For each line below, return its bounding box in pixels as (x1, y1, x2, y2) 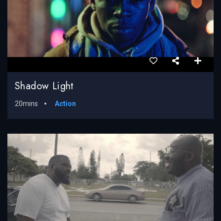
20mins (15, 100, 38, 108)
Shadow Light (15, 79, 74, 94)
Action (55, 100, 76, 108)
